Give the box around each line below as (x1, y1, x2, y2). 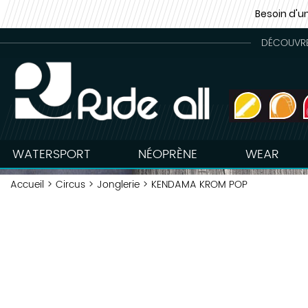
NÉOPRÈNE (138, 144, 198, 164)
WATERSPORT (12, 144, 91, 164)
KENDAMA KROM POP (151, 177, 247, 192)
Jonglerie (97, 177, 140, 192)
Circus (56, 177, 85, 192)
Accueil (10, 177, 44, 192)
